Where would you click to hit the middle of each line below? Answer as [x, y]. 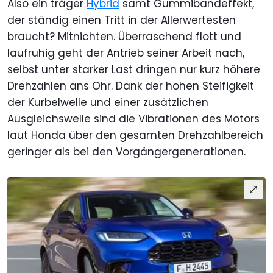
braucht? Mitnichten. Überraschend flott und [124, 36]
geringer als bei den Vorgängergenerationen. [126, 151]
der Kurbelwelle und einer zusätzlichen [108, 102]
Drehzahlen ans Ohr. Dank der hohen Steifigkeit [131, 86]
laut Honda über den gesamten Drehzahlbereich [135, 135]
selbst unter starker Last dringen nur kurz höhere [134, 69]
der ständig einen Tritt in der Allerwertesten [122, 20]
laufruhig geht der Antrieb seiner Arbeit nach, [126, 53]
